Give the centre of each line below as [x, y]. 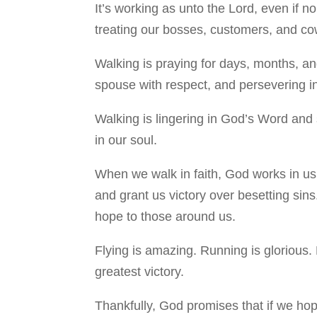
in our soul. [126, 140]
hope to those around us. [166, 217]
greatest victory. [140, 272]
